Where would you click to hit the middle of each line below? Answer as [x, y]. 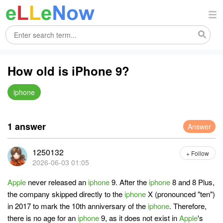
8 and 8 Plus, [192, 182]
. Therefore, [188, 206]
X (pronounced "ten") [180, 194]
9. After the [129, 182]
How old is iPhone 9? [68, 71]
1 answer [27, 126]
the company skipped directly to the [66, 194]
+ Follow [198, 153]
